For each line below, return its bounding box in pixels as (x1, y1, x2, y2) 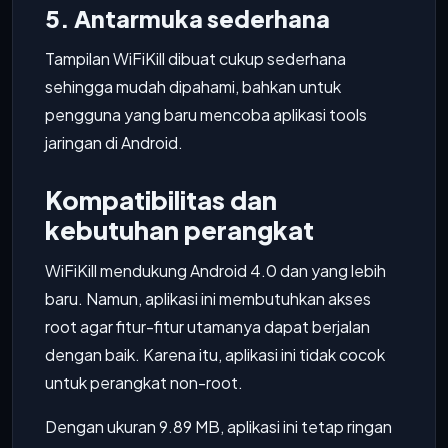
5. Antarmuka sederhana (45, 4, 330, 33)
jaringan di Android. (45, 132, 183, 153)
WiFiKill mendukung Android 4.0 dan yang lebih (45, 260, 386, 281)
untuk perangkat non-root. (45, 372, 243, 393)
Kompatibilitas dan (45, 184, 277, 216)
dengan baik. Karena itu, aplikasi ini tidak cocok (45, 344, 385, 365)
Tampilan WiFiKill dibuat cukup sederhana (45, 48, 346, 69)
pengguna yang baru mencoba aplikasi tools (45, 104, 367, 125)
